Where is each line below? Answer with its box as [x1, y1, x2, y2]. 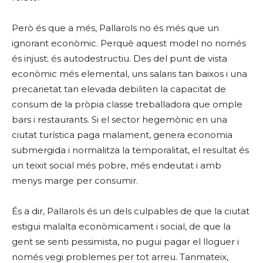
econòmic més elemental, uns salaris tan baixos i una [12, 68, 247, 79]
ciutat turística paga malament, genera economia [12, 129, 232, 140]
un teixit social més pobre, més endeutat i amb [12, 160, 221, 171]
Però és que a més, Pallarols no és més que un [12, 22, 219, 33]
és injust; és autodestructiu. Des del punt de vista [12, 53, 227, 64]
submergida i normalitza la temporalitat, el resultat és [12, 144, 249, 156]
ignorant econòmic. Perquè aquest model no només [12, 38, 246, 49]
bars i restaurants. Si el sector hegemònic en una [12, 114, 227, 125]
